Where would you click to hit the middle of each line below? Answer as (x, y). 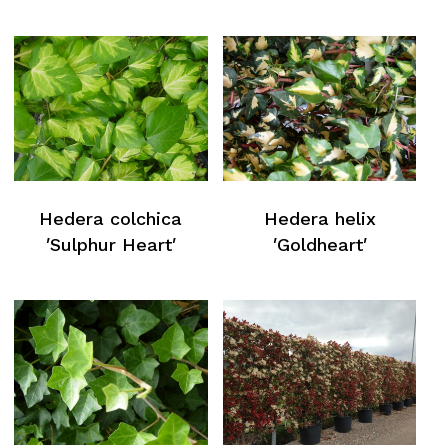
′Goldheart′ (319, 244)
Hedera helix (319, 218)
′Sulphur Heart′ (110, 244)
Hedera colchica (111, 218)
